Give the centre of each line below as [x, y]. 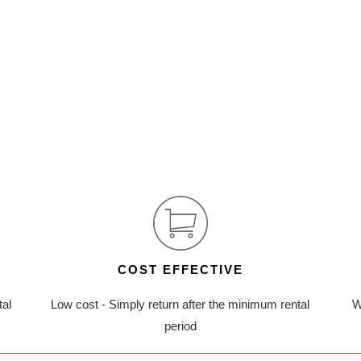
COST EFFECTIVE [180, 270]
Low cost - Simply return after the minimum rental [180, 305]
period [180, 326]
